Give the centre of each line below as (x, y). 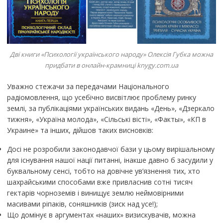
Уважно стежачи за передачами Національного (88, 87)
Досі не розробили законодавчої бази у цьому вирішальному (111, 149)
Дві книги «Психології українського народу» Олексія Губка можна (111, 55)
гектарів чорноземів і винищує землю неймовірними (95, 193)
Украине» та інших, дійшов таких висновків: (80, 130)
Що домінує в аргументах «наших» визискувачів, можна (101, 215)
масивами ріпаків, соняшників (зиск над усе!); (82, 204)
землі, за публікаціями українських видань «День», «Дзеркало (111, 109)
